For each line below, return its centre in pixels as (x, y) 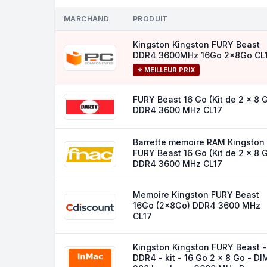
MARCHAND (87, 19)
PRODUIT (150, 19)
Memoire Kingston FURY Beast (196, 195)
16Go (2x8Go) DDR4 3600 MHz (197, 205)
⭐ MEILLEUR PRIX (166, 70)
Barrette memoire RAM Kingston (199, 142)
